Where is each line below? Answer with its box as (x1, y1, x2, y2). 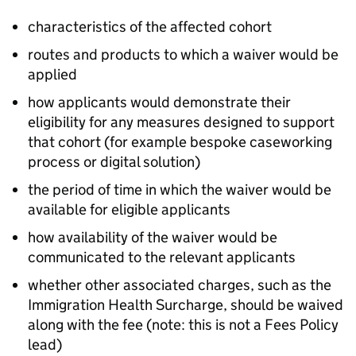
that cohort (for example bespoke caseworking (28, 133, 332, 152)
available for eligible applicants (28, 200, 230, 219)
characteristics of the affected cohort (28, 17, 272, 37)
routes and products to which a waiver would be (28, 45, 339, 64)
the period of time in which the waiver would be (28, 180, 331, 199)
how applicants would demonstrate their (28, 93, 291, 112)
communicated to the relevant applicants (28, 248, 296, 267)
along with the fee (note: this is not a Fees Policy (28, 315, 339, 335)
